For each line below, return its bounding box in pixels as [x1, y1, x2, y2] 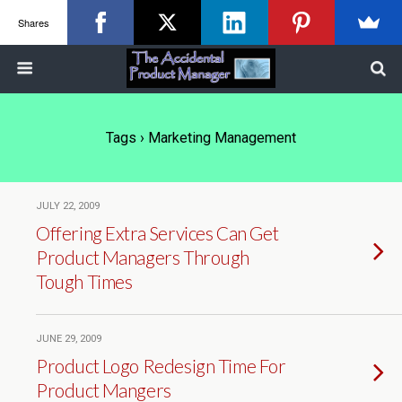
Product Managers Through [36, 246, 250, 268]
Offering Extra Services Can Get [36, 222, 279, 244]
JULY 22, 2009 [36, 200, 100, 212]
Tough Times [36, 270, 133, 293]
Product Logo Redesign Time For [36, 354, 286, 377]
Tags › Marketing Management [106, 129, 296, 146]
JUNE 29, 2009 [36, 333, 101, 345]
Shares [17, 14, 49, 30]
